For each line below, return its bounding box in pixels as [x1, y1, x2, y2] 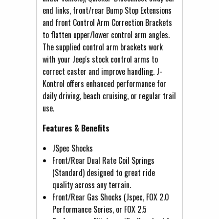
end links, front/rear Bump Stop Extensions [43, 4, 172, 16]
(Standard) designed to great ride [52, 166, 155, 178]
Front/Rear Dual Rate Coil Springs [52, 154, 154, 166]
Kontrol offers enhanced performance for [43, 77, 166, 89]
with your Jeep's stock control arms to [43, 53, 158, 65]
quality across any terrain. [52, 178, 131, 191]
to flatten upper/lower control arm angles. [43, 28, 170, 41]
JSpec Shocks [52, 142, 93, 154]
